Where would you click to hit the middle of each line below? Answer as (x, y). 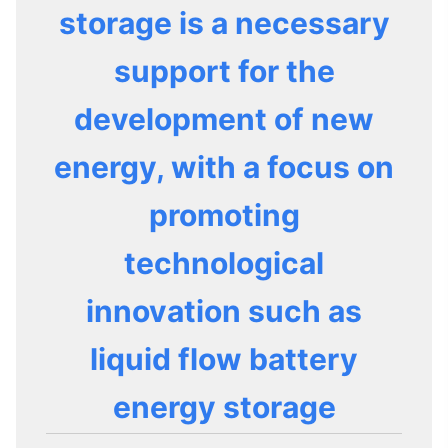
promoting (224, 215)
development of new (224, 119)
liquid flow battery (224, 359)
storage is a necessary (224, 23)
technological (224, 263)
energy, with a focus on (224, 167)
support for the (224, 71)
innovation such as (224, 311)
